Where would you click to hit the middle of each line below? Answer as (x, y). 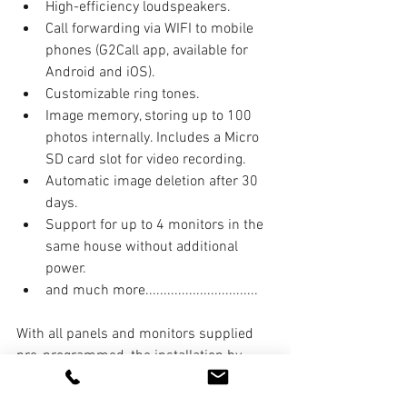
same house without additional (144, 247)
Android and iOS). (100, 72)
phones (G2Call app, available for (149, 50)
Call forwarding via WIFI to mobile (151, 29)
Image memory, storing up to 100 (150, 116)
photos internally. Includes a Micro (154, 138)
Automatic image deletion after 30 (154, 181)
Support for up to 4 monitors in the (156, 225)
